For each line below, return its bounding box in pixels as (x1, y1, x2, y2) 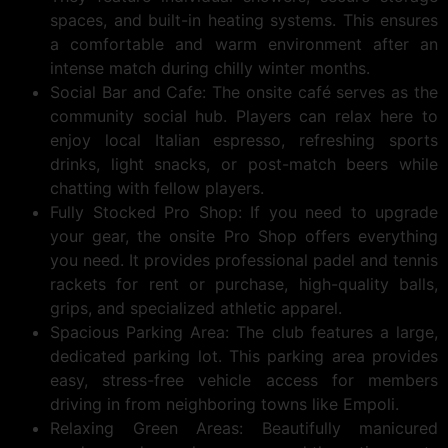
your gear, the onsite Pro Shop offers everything (50, 226, 438, 246)
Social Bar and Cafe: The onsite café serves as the (50, 82, 438, 102)
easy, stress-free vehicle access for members (50, 370, 438, 390)
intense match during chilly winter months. (50, 58, 370, 78)
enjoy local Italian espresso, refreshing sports (50, 130, 438, 150)
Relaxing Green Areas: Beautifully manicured (50, 418, 438, 438)
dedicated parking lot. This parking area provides (50, 346, 438, 366)
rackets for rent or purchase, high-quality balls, (50, 274, 438, 294)
